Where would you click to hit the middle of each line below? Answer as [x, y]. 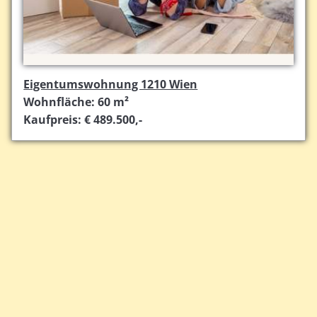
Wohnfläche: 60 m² [76, 102]
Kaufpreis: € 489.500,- [83, 120]
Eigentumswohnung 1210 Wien [111, 84]
